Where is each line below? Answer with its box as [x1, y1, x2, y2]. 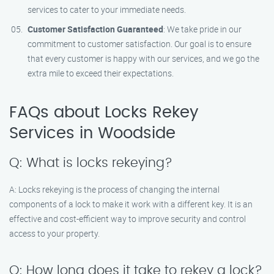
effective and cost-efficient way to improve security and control [9, 213, 246, 224]
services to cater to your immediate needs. [28, 4, 186, 15]
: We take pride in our [163, 23, 242, 35]
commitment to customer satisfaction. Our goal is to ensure [28, 38, 251, 50]
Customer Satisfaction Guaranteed [28, 23, 163, 35]
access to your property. [9, 228, 100, 239]
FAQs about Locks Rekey [9, 105, 198, 120]
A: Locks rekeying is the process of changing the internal [9, 183, 220, 195]
